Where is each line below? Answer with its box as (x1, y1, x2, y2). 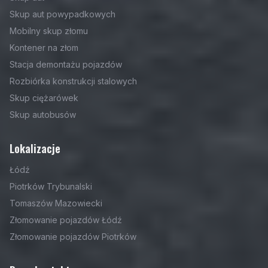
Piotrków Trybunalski (10, 181, 92, 191)
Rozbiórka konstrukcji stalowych (10, 76, 137, 86)
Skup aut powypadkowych (10, 9, 115, 19)
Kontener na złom (10, 42, 78, 53)
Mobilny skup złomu (10, 26, 88, 36)
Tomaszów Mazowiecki (10, 198, 102, 208)
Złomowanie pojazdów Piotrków (10, 232, 136, 242)
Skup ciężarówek (10, 93, 78, 103)
